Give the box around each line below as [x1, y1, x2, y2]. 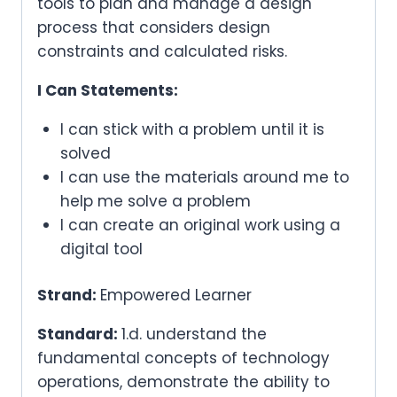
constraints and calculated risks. [37, 40, 287, 62]
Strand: [37, 284, 100, 307]
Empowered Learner [100, 284, 252, 307]
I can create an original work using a [59, 214, 340, 236]
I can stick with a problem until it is [59, 118, 324, 140]
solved [59, 142, 111, 164]
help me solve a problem [59, 190, 251, 212]
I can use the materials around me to [59, 166, 349, 188]
